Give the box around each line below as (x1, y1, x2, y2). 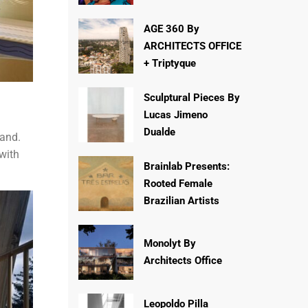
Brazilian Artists (143, 194, 219, 207)
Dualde (143, 125, 175, 138)
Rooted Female (143, 177, 212, 190)
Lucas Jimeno (143, 108, 208, 121)
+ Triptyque (143, 56, 196, 69)
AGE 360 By (143, 22, 199, 35)
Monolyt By (143, 237, 196, 250)
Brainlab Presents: (143, 159, 230, 173)
